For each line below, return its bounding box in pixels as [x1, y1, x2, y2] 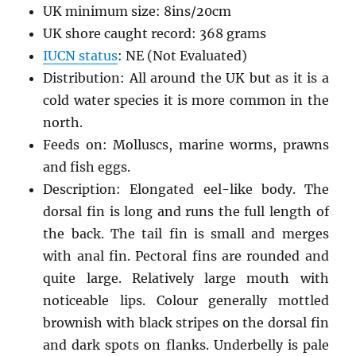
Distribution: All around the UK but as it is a [43, 69, 329, 86]
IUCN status [43, 47, 118, 64]
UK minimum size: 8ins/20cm [43, 2, 232, 19]
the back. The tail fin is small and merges [43, 225, 329, 242]
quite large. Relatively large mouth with [43, 269, 329, 286]
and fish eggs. [43, 158, 131, 175]
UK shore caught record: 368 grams [43, 25, 267, 41]
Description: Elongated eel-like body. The [43, 180, 329, 197]
